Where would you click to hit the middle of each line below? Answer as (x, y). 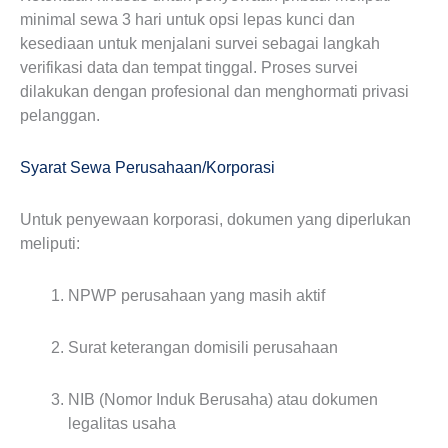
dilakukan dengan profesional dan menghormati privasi (214, 91)
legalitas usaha (122, 423)
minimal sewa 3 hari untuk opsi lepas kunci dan (187, 19)
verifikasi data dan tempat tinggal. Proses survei (189, 67)
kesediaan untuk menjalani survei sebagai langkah (200, 43)
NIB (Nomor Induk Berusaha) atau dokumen (223, 399)
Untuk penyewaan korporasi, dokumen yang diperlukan (215, 219)
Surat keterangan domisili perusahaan (203, 347)
